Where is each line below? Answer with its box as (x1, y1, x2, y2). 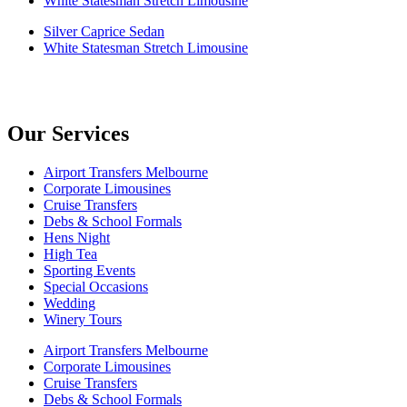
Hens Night (44, 229, 110, 245)
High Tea (44, 245, 97, 262)
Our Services (7, 121, 129, 145)
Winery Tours (44, 311, 122, 327)
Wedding (44, 294, 95, 311)
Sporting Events (44, 262, 135, 278)
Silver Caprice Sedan (44, 23, 164, 39)
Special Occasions (44, 278, 148, 294)
